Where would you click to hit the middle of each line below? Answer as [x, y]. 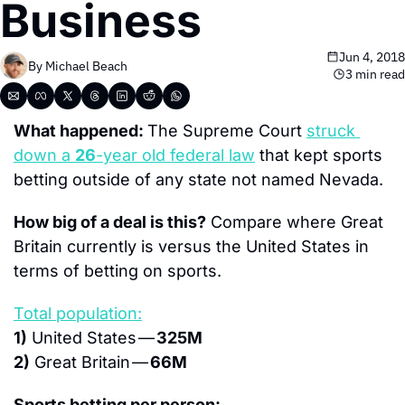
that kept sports [319, 155]
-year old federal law [175, 155]
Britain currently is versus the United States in [191, 246]
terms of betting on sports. [118, 271]
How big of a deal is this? [110, 222]
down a [44, 155]
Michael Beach [86, 66]
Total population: [78, 313]
